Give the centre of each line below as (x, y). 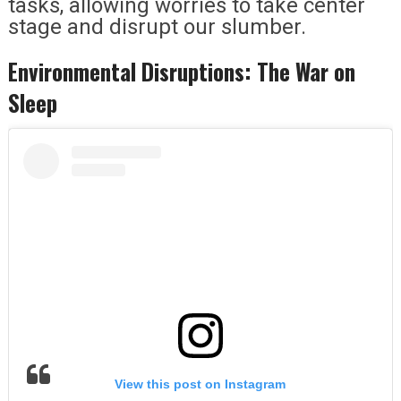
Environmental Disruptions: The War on (181, 71)
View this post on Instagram (200, 384)
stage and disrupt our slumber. (157, 26)
